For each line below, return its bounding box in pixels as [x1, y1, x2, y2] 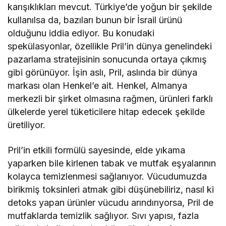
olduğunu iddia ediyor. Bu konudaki [8, 28, 155, 39]
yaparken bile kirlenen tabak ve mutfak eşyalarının [8, 158, 216, 169]
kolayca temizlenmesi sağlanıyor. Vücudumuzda [8, 171, 207, 182]
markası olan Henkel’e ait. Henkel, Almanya [8, 80, 188, 91]
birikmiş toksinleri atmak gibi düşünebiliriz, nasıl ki [8, 184, 214, 195]
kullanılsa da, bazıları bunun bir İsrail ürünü [8, 15, 183, 26]
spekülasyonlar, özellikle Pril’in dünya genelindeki [8, 41, 212, 52]
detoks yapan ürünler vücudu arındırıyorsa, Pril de [8, 197, 214, 208]
